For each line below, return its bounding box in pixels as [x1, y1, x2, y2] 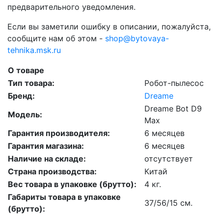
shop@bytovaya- [105, 33, 169, 44]
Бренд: [8, 91, 35, 101]
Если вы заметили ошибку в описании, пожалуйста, [7, 22, 211, 32]
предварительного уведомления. [7, 2, 136, 12]
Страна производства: [8, 166, 97, 177]
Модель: [8, 110, 42, 120]
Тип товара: [8, 78, 55, 88]
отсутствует [144, 154, 193, 164]
